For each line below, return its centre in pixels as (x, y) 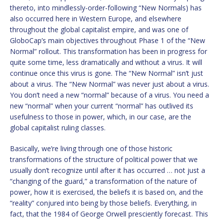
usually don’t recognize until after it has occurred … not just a (108, 170)
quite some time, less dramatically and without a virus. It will (106, 62)
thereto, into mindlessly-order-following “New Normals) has (106, 8)
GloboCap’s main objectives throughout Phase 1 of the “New (108, 41)
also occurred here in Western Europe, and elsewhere (96, 19)
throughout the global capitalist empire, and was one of (99, 30)
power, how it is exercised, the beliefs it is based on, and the (107, 192)
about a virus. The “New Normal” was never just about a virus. (110, 84)
